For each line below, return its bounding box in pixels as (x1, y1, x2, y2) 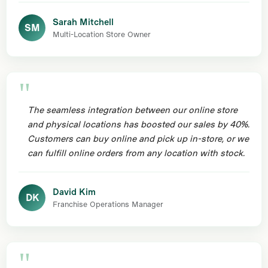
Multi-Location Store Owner (53, 29, 151, 39)
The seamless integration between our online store (28, 103, 237, 115)
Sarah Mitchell (53, 16, 114, 28)
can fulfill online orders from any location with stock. (28, 147, 245, 158)
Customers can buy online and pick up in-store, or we (28, 132, 249, 144)
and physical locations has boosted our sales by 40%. (28, 118, 249, 129)
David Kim (53, 186, 96, 197)
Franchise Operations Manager (53, 199, 163, 209)
